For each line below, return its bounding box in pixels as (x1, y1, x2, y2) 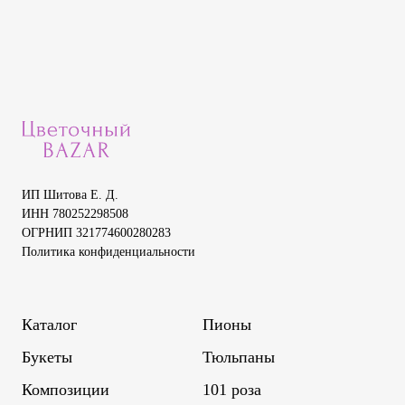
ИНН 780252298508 (22, 206, 128, 221)
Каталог (22, 315, 77, 334)
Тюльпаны (202, 347, 275, 366)
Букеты (22, 347, 72, 366)
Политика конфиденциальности (22, 244, 195, 259)
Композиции (22, 380, 109, 399)
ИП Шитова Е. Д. (22, 187, 118, 202)
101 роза (202, 380, 261, 399)
